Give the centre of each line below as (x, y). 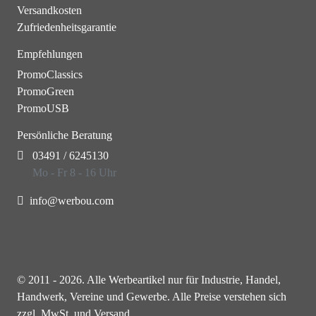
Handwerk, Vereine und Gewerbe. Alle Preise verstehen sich (152, 297)
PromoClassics (50, 74)
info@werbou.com (72, 201)
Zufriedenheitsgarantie (67, 27)
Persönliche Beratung (65, 135)
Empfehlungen (50, 54)
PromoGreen (45, 91)
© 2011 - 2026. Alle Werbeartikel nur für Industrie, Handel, (149, 280)
